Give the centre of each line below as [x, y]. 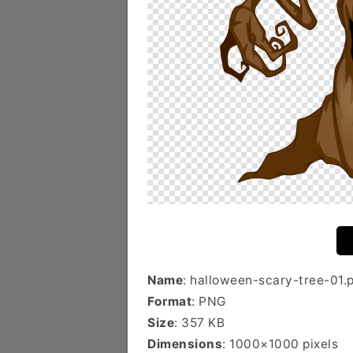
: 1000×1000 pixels [280, 344]
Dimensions [185, 344]
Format [169, 301]
